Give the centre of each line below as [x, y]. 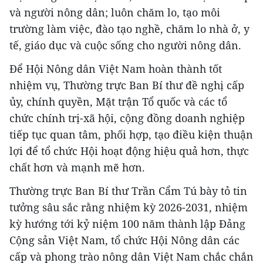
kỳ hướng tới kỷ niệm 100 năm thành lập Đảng [127, 224]
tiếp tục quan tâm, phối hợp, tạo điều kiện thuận [131, 135]
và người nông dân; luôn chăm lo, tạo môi [115, 13]
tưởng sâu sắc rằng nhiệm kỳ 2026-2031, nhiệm [129, 208]
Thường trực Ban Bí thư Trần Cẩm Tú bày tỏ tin [128, 191]
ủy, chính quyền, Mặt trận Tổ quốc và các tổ [118, 102]
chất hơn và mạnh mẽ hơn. [77, 168]
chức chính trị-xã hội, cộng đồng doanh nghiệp [127, 118]
